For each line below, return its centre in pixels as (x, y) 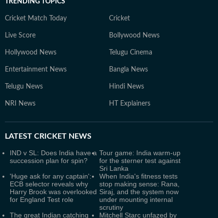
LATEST (18, 136)
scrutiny (111, 207)
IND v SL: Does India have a (53, 153)
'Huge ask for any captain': (51, 176)
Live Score (20, 36)
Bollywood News (134, 36)
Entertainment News (36, 70)
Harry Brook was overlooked (53, 192)
